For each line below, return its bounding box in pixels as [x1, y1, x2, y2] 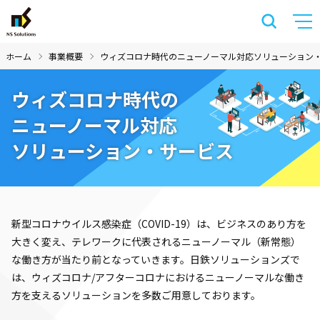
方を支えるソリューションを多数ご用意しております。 [11, 288, 261, 302]
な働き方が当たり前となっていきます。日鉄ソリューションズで [11, 252, 300, 266]
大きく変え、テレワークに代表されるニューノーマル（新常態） [11, 234, 301, 249]
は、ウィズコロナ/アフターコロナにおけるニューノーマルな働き [11, 270, 304, 284]
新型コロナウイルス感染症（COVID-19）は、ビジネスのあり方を [11, 216, 306, 231]
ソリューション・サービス [11, 137, 234, 164]
